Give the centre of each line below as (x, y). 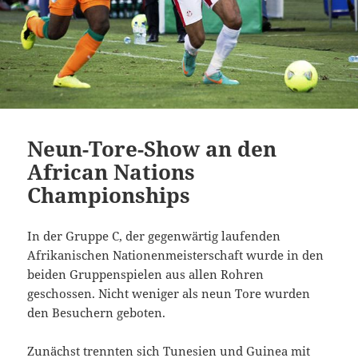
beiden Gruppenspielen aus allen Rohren (146, 274)
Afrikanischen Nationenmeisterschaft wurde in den (176, 255)
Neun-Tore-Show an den (152, 148)
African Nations (111, 171)
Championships (109, 195)
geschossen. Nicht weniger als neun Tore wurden (169, 293)
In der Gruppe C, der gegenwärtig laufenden (154, 235)
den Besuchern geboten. (97, 312)
